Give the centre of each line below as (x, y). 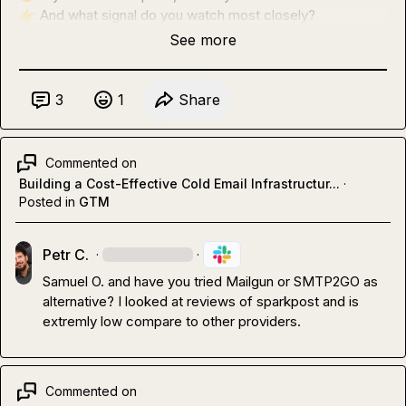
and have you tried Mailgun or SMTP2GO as (242, 281)
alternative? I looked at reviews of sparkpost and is (201, 301)
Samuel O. (74, 281)
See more (203, 39)
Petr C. (66, 254)
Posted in (47, 201)
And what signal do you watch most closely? (176, 14)
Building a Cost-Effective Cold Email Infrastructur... (179, 183)
